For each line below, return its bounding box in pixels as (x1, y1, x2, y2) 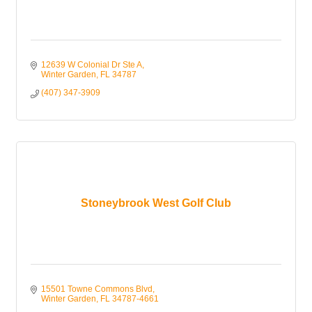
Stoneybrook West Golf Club (81, 197, 231, 210)
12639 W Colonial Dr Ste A (41, 60, 142, 70)
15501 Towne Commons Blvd (41, 284, 153, 295)
